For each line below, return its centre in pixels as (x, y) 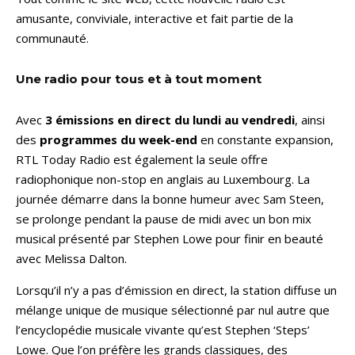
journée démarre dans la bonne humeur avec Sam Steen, (170, 198)
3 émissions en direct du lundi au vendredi (170, 119)
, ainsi (310, 119)
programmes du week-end (118, 139)
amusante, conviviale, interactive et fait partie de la (155, 18)
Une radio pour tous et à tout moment (139, 78)
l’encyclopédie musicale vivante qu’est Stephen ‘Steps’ (163, 329)
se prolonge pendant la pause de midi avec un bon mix (164, 218)
